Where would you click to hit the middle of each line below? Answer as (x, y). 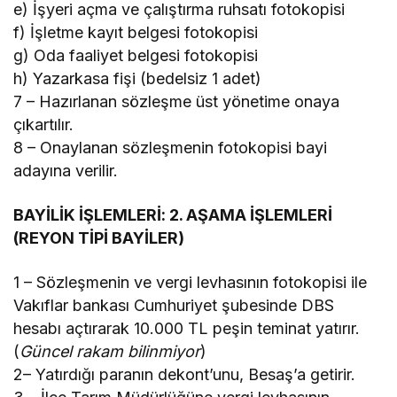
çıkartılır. (43, 124)
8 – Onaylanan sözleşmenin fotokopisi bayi (171, 147)
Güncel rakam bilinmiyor (110, 351)
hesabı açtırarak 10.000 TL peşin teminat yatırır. (187, 328)
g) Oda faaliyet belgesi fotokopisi (136, 55)
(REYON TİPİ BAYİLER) (99, 237)
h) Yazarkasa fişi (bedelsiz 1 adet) (138, 78)
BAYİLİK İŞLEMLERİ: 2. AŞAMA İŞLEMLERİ (173, 214)
